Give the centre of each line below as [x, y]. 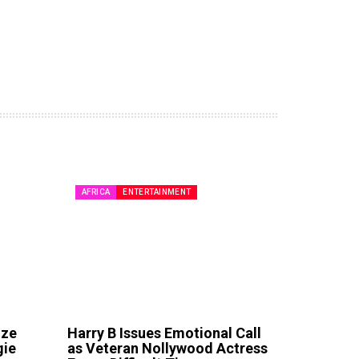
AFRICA [96, 192]
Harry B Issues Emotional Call [164, 333]
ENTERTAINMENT [157, 192]
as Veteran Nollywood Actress [167, 349]
